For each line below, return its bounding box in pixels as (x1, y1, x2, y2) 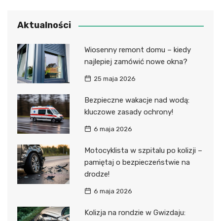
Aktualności (17, 20, 71, 31)
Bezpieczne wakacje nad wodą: (84, 96, 189, 105)
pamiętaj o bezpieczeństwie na (84, 158, 190, 167)
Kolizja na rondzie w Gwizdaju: (84, 208, 185, 218)
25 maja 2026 (93, 75, 136, 83)
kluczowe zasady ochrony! (84, 108, 173, 117)
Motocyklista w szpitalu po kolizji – (84, 146, 202, 155)
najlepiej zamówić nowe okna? (84, 57, 187, 67)
